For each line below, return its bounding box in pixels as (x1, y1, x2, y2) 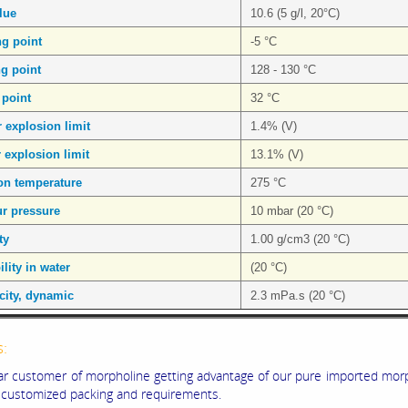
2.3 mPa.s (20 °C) (250, 289, 345, 303)
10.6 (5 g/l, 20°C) (250, 6, 340, 21)
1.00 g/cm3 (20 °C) (250, 232, 350, 247)
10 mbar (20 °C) (250, 204, 333, 219)
